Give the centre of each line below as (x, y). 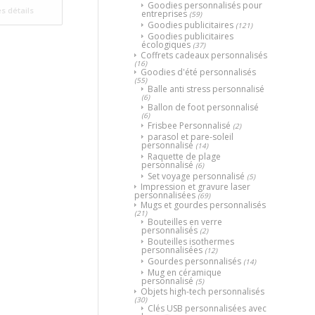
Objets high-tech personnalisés (202, 291)
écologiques (166, 44)
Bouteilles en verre (185, 221)
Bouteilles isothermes (191, 241)
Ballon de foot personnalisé (203, 107)
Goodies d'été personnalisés (198, 72)
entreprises (164, 13)
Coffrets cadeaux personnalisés (204, 55)
